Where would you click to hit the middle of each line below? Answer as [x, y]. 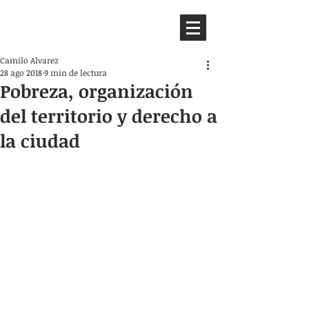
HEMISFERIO [50, 21]
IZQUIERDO [44, 34]
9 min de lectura [76, 72]
